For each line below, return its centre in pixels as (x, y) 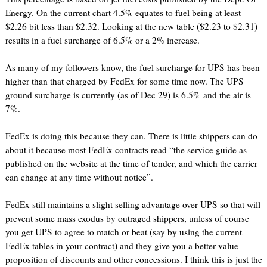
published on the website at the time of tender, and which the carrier (131, 164)
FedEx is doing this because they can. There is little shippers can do (131, 136)
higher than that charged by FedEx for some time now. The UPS (124, 81)
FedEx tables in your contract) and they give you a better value (122, 246)
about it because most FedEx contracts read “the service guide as (126, 150)
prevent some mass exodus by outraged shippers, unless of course (127, 218)
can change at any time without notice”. (80, 177)
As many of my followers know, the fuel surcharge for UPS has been (132, 68)
